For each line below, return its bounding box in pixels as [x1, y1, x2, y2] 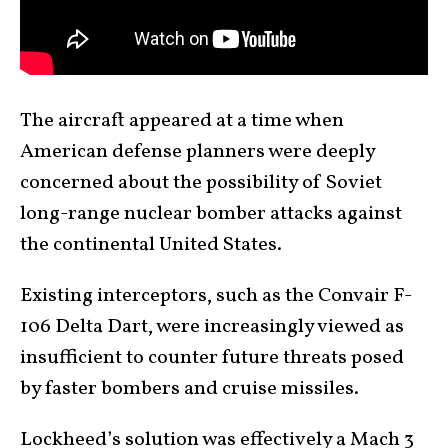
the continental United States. [20, 231, 282, 259]
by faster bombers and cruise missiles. [20, 375, 359, 403]
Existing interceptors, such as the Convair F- [20, 282, 412, 310]
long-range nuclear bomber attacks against [20, 200, 402, 228]
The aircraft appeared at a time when [20, 107, 344, 135]
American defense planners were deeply [20, 138, 375, 166]
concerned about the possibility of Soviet [20, 169, 382, 197]
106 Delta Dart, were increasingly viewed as [20, 313, 404, 341]
